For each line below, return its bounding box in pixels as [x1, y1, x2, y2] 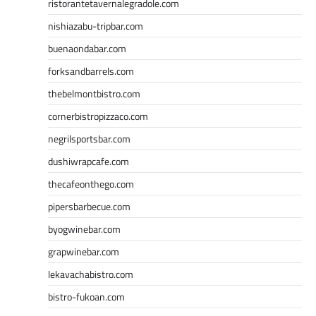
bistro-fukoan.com [48, 288, 125, 304]
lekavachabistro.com [48, 266, 133, 281]
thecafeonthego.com [48, 176, 134, 191]
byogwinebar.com [48, 221, 121, 236]
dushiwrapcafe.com [48, 153, 129, 169]
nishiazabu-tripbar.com [48, 18, 143, 33]
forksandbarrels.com [48, 63, 134, 78]
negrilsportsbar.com [48, 130, 130, 146]
